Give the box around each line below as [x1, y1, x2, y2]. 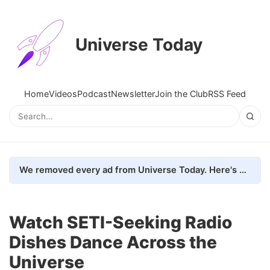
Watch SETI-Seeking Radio [9, 212, 232, 233]
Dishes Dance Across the [9, 231, 217, 253]
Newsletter [111, 89, 155, 99]
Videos [49, 89, 77, 99]
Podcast [77, 89, 111, 99]
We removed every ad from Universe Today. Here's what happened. [239, 164, 246, 175]
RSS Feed [208, 89, 246, 99]
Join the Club [155, 89, 208, 99]
